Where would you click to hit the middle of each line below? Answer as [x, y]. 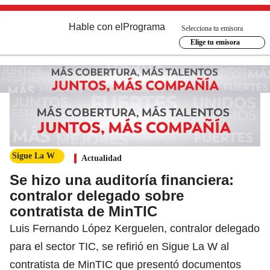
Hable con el [96, 27]
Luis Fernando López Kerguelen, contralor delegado [135, 228]
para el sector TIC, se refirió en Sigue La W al [119, 246]
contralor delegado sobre [97, 195]
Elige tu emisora [215, 42]
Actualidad [102, 158]
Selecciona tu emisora [212, 28]
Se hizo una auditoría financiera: [122, 180]
